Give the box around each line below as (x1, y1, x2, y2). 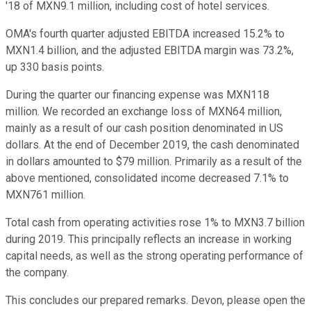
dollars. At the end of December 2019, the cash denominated (6, 138, 299, 152)
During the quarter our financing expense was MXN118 (6, 88, 269, 102)
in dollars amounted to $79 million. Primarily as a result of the (6, 155, 302, 169)
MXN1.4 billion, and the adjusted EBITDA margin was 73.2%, (6, 44, 294, 58)
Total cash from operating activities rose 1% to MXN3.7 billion (6, 216, 305, 230)
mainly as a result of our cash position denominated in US (6, 121, 283, 135)
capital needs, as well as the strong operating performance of (6, 249, 303, 263)
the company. (6, 266, 69, 280)
